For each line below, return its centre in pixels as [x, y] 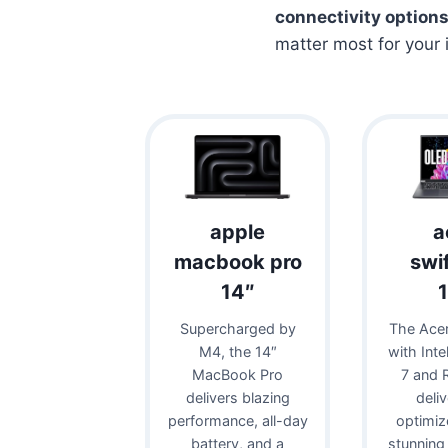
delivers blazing [237, 397]
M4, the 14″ [237, 351]
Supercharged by [237, 328]
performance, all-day [237, 420]
